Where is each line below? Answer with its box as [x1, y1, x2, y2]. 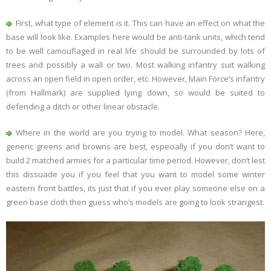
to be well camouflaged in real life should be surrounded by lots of [6, 45, 265, 57]
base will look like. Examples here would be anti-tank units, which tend [6, 31, 265, 43]
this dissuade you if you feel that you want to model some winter [6, 169, 265, 180]
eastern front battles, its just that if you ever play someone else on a [6, 183, 265, 194]
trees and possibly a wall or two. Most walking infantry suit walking [6, 59, 265, 71]
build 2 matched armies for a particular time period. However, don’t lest [6, 155, 265, 166]
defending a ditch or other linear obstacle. [6, 101, 160, 113]
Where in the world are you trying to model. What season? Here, [16, 127, 265, 139]
